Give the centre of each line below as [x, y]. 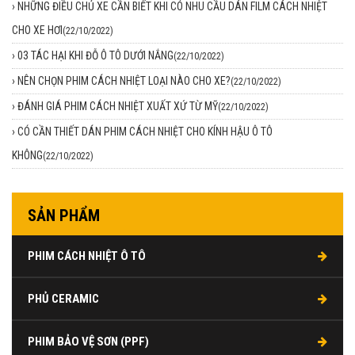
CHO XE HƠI [37, 30]
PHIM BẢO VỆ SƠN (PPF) [88, 341]
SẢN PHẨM [64, 215]
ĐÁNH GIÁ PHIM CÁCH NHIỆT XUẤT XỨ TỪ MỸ [118, 106]
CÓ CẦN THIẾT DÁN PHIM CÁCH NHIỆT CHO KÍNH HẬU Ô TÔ [145, 131]
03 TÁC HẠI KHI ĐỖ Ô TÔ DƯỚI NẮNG [95, 55]
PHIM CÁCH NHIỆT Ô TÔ [87, 256]
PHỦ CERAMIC [63, 298]
